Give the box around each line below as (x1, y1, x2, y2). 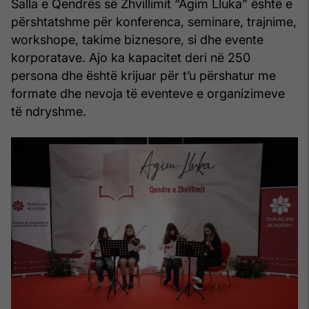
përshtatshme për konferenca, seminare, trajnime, (11, 14, 297, 29)
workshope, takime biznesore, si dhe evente (11, 32, 263, 47)
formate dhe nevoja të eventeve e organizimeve (11, 86, 285, 101)
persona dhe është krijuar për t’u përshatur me (11, 68, 276, 83)
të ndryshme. (11, 103, 86, 119)
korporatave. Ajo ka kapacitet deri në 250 (11, 50, 250, 65)
